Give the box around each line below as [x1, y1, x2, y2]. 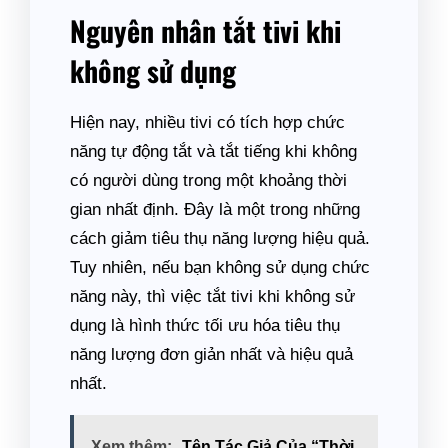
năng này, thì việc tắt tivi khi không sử [70, 287, 355, 306]
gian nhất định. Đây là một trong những [70, 200, 360, 219]
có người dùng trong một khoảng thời [70, 171, 347, 190]
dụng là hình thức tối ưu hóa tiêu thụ [70, 316, 340, 335]
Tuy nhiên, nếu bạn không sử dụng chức [70, 258, 370, 277]
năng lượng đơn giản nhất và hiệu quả [70, 345, 353, 364]
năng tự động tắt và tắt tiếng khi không [70, 142, 357, 161]
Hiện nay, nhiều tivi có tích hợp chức [70, 113, 345, 132]
